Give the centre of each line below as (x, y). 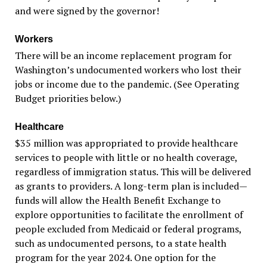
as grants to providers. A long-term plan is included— (131, 186)
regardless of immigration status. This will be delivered (133, 171)
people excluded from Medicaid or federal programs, (128, 229)
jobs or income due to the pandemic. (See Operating (127, 84)
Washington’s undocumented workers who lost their (128, 69)
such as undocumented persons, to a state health (120, 243)
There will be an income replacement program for (123, 55)
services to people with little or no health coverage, (126, 157)
